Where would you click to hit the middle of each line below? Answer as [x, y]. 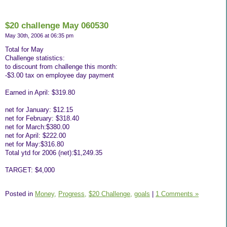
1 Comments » [177, 194]
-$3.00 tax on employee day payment [60, 75]
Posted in [20, 194]
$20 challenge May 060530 [57, 26]
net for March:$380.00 [37, 127]
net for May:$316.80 [34, 144]
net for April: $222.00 [35, 135]
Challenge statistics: [35, 58]
